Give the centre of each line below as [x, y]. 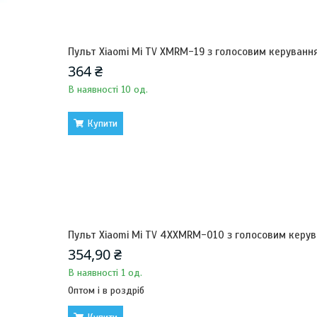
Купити [102, 123]
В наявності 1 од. [105, 273]
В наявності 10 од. [108, 90]
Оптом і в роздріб [106, 290]
